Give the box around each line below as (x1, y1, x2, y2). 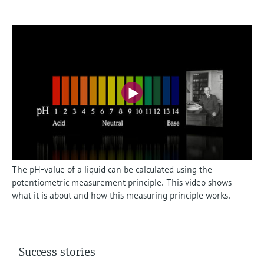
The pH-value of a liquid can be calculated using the (12, 163, 212, 176)
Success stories (19, 245, 95, 260)
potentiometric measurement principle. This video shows (12, 176, 232, 189)
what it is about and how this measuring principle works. (12, 189, 230, 202)
